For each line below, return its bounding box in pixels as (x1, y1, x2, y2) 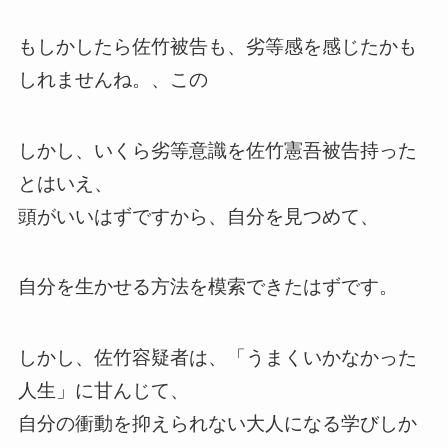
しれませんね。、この (17, 69, 208, 91)
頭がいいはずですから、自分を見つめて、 (17, 205, 379, 227)
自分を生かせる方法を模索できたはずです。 (17, 276, 398, 298)
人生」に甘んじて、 (17, 379, 189, 401)
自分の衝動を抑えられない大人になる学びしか (17, 412, 417, 434)
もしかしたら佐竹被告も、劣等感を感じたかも (17, 36, 417, 58)
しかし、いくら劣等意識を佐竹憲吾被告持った (17, 139, 417, 161)
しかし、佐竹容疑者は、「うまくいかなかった (17, 346, 417, 368)
